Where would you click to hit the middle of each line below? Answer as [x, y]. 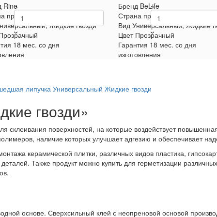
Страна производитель [154, 15]
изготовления [139, 54]
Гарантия [133, 45]
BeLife [149, 6]
